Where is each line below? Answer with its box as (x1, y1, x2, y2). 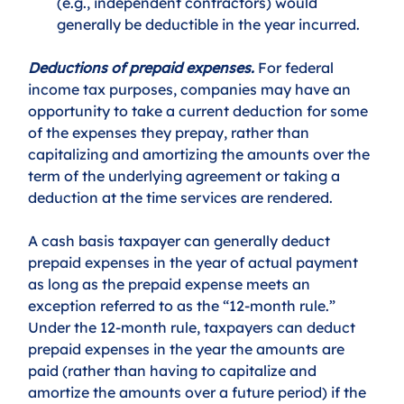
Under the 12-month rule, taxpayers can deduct (28, 317, 360, 336)
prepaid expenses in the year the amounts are (28, 339, 349, 358)
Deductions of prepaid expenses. (28, 58, 255, 77)
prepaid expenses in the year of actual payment (28, 252, 363, 271)
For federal (254, 58, 338, 77)
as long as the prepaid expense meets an (28, 274, 315, 293)
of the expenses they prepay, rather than (28, 123, 314, 142)
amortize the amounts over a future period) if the (28, 382, 371, 401)
